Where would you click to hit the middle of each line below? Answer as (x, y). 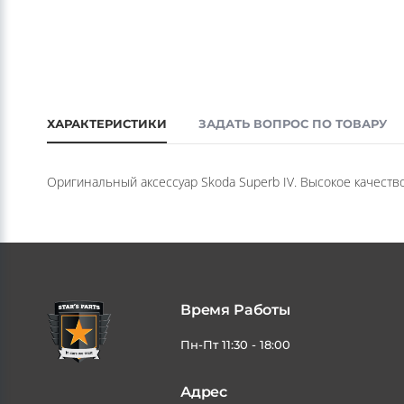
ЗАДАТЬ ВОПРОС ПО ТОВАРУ (293, 124)
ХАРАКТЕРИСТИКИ (107, 124)
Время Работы (235, 310)
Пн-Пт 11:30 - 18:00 (235, 344)
